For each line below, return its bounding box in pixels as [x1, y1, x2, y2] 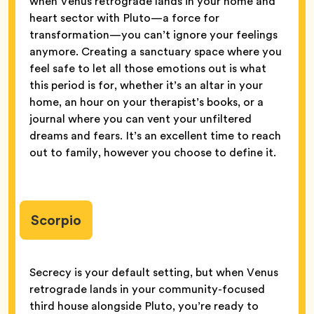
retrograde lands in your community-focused [29, 281, 265, 298]
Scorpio [31, 209, 81, 231]
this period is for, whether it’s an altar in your [29, 76, 263, 93]
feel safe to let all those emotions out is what [29, 60, 266, 76]
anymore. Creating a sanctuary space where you [29, 43, 282, 60]
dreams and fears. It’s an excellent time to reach [29, 127, 281, 144]
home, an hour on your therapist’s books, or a [29, 93, 264, 110]
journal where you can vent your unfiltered [29, 110, 252, 127]
